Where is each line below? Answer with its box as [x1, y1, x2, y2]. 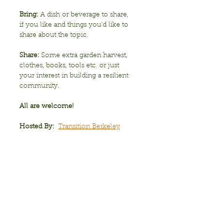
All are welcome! [19, 103, 74, 110]
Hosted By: [19, 124, 54, 130]
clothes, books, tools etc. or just [19, 62, 121, 69]
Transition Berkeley [58, 124, 120, 130]
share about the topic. [19, 32, 88, 39]
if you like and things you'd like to [19, 22, 130, 29]
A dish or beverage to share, [38, 12, 130, 18]
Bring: [19, 12, 38, 18]
